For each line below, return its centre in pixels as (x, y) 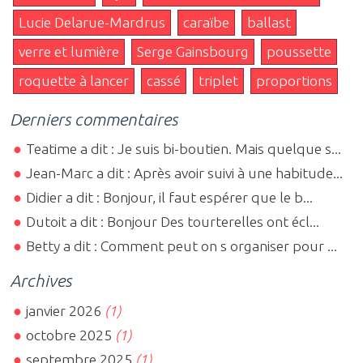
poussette (299, 52)
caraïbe (206, 23)
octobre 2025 (69, 335)
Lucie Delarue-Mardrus (92, 23)
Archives (41, 281)
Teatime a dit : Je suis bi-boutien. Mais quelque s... (184, 149)
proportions (294, 81)
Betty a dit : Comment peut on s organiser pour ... (182, 246)
